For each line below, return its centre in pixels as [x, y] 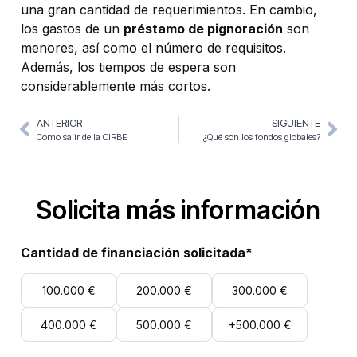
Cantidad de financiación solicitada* [137, 252]
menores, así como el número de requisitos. [153, 48]
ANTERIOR [59, 123]
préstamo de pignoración [203, 29]
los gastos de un [72, 29]
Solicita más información [178, 210]
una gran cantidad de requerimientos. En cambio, [169, 10]
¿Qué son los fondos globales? [262, 137]
